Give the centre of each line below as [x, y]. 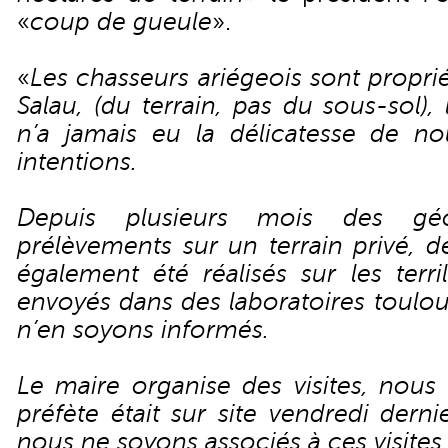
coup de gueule [121, 22]
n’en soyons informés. [143, 330]
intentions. [77, 162]
